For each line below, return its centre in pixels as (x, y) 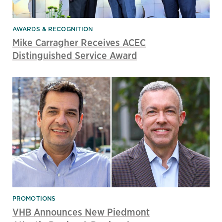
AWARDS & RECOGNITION (53, 29)
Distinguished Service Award (75, 55)
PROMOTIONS (34, 198)
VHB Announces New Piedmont (81, 212)
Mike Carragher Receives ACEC (79, 42)
